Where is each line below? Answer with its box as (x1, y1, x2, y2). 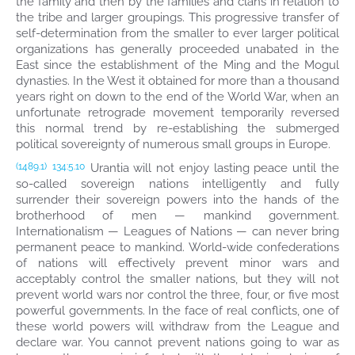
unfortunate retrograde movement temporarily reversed (16, 105, 339, 120)
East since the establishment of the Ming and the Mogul (16, 58, 339, 72)
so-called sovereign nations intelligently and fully (16, 177, 339, 191)
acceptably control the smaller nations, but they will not (16, 272, 339, 286)
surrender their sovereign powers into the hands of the (16, 193, 339, 207)
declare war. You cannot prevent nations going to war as (16, 335, 339, 349)
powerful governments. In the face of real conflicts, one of (16, 303, 339, 318)
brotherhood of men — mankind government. (16, 208, 339, 223)
